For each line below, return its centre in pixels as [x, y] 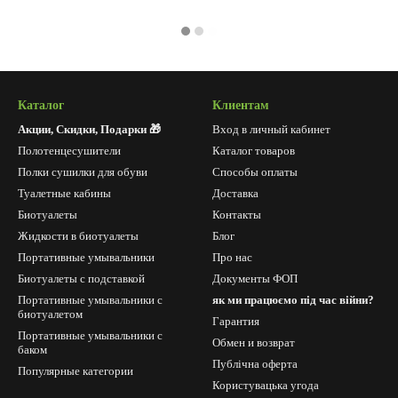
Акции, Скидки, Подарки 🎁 [89, 129]
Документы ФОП [255, 279]
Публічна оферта [255, 364]
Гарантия [236, 321]
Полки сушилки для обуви [83, 172]
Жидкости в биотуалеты [78, 236]
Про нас [232, 257]
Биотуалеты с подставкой [81, 279]
